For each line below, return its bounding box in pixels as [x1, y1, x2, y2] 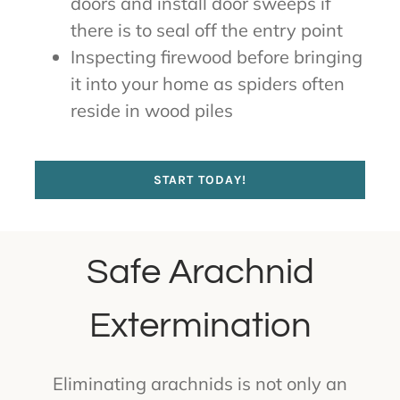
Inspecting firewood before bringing [70, 45, 362, 68]
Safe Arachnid [86, 253, 314, 290]
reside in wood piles [70, 98, 233, 121]
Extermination [88, 306, 312, 344]
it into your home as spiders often [70, 71, 345, 95]
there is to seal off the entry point [70, 18, 343, 41]
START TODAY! [154, 171, 246, 187]
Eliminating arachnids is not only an [53, 371, 347, 395]
